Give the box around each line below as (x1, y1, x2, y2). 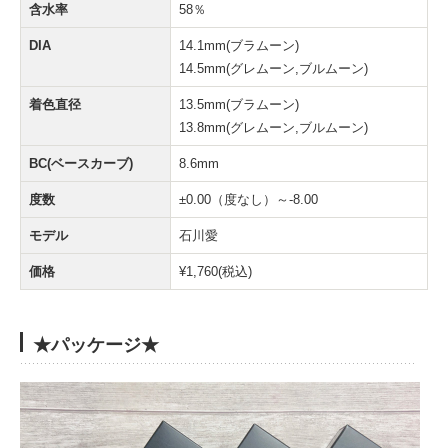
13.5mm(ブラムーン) (179, 97, 299, 113)
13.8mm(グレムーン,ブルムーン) (179, 120, 368, 136)
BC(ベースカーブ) (29, 156, 133, 172)
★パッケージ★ (33, 335, 159, 356)
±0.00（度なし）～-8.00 (179, 192, 318, 208)
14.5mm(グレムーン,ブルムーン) (179, 61, 368, 77)
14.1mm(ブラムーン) (179, 38, 299, 54)
